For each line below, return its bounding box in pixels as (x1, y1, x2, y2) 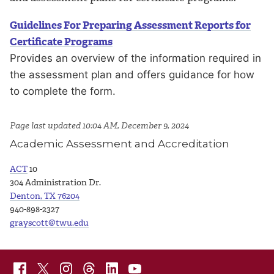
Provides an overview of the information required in (10, 51, 261, 64)
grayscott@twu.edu (10, 217, 89, 229)
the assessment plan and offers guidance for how (10, 68, 254, 81)
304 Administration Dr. (10, 176, 101, 188)
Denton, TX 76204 (10, 190, 80, 202)
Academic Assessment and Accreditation (10, 137, 229, 150)
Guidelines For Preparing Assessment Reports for (10, 18, 251, 32)
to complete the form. (10, 84, 116, 97)
